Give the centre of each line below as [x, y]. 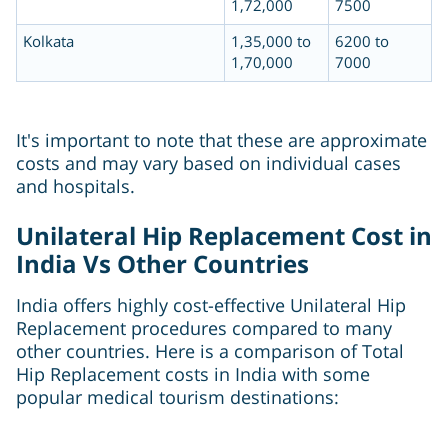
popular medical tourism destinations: [177, 397]
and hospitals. [75, 186]
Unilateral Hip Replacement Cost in [224, 236]
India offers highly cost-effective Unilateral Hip [211, 305]
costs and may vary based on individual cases [208, 163]
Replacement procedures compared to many [204, 328]
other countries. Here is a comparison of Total [210, 351]
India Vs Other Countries [162, 264]
